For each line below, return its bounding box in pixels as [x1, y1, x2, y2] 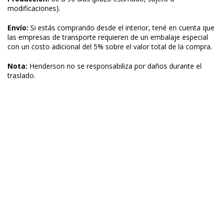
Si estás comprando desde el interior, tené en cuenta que [28, 23, 215, 33]
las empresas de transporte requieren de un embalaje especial [7, 32, 208, 42]
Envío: [7, 23, 28, 33]
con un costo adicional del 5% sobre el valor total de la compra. [7, 42, 212, 52]
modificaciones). [7, 3, 60, 13]
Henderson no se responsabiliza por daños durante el [27, 61, 202, 71]
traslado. [7, 71, 35, 81]
